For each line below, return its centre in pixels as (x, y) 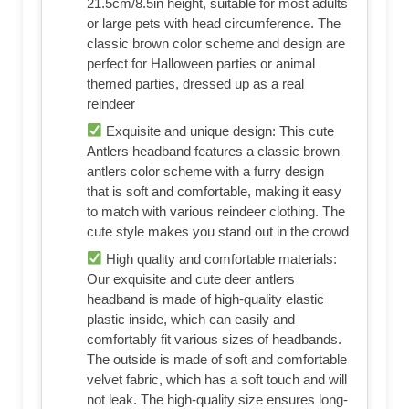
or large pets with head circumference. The (214, 23)
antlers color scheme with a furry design (205, 171)
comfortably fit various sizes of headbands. (214, 339)
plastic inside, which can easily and (191, 319)
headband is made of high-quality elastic (205, 299)
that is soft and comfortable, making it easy (214, 191)
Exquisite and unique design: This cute (219, 131)
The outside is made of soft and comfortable (217, 359)
